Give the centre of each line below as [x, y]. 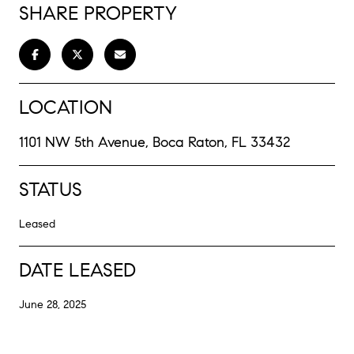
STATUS [51, 189]
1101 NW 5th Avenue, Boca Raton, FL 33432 [155, 142]
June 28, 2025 [53, 304]
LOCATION [66, 107]
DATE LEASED [77, 270]
